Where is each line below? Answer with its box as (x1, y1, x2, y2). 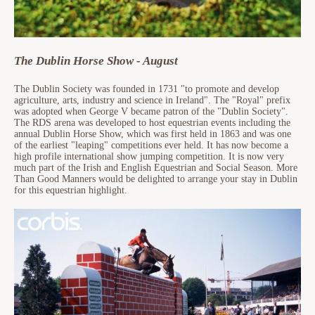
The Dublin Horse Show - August (14, 53, 178, 67)
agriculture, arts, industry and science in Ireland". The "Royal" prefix (14, 94, 290, 105)
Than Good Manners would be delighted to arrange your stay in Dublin (14, 173, 297, 184)
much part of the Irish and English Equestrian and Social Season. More (14, 162, 297, 173)
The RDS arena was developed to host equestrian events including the (14, 117, 290, 128)
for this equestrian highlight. (14, 184, 127, 195)
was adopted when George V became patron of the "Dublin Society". (14, 105, 288, 117)
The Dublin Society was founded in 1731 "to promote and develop (14, 83, 279, 94)
